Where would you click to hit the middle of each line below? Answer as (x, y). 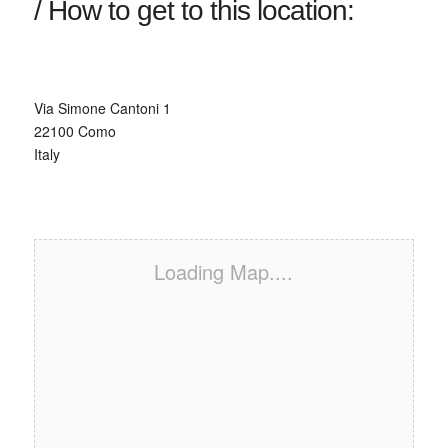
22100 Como (74, 130)
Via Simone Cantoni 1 (102, 107)
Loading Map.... (224, 271)
